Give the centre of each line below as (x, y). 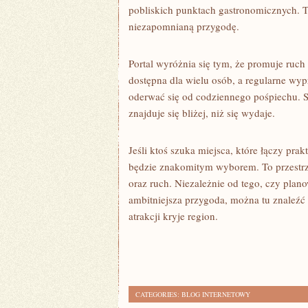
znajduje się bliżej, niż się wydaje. (202, 113)
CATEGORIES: (158, 294)
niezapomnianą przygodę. (184, 26)
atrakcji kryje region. (173, 216)
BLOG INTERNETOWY (216, 294)
